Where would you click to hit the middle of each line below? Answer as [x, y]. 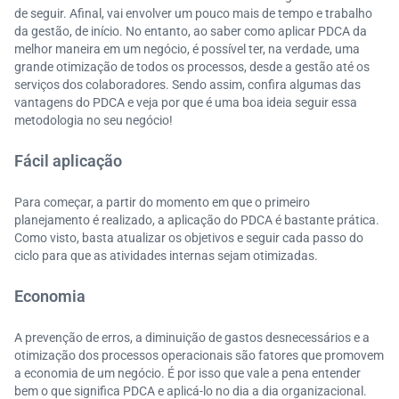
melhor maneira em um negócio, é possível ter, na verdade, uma [187, 49]
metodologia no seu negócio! [94, 120]
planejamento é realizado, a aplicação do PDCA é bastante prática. [197, 220]
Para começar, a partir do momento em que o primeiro [162, 202]
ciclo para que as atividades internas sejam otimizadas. [166, 256]
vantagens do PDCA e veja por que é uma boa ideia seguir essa [186, 102]
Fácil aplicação [68, 161]
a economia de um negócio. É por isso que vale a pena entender [187, 373]
